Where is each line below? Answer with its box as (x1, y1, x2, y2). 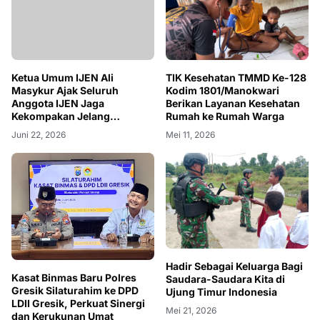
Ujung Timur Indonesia (166, 285, 277, 298)
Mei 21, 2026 (166, 304, 216, 316)
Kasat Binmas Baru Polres (11, 271, 136, 284)
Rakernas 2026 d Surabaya (11, 123, 142, 136)
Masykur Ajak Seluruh (11, 84, 119, 97)
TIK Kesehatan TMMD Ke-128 (166, 71, 306, 84)
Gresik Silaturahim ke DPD (11, 284, 139, 296)
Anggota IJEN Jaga (11, 97, 104, 110)
